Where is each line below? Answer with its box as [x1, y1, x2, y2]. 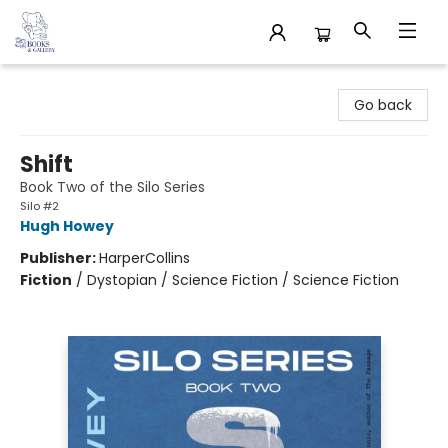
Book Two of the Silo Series [20, 177, 205, 197]
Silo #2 [20, 198, 59, 214]
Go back [354, 95, 412, 115]
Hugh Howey [20, 216, 114, 236]
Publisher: [20, 248, 99, 268]
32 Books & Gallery [15, 73, 142, 93]
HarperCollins [99, 248, 190, 268]
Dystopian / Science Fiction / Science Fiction [87, 270, 399, 290]
